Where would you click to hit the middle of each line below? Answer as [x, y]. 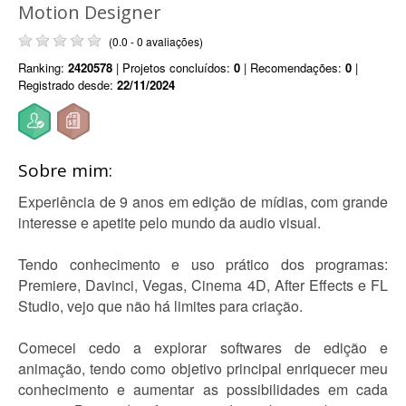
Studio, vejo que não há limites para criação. [160, 306]
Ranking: [43, 68]
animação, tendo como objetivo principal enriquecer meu [203, 368]
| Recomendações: [293, 68]
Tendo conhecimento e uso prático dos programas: [203, 264]
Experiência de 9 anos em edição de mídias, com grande [203, 202]
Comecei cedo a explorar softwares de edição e [203, 348]
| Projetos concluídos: [173, 68]
